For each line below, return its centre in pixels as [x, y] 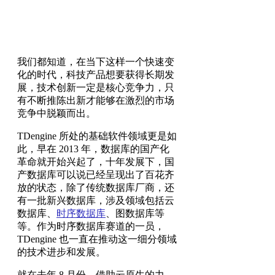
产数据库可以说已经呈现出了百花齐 [96, 174]
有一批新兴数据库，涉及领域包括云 [96, 200]
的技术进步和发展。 [61, 252]
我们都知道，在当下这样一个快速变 [96, 61]
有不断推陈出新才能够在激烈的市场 [96, 100]
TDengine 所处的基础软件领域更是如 [97, 136]
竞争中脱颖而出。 [56, 113]
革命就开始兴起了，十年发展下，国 [96, 161]
